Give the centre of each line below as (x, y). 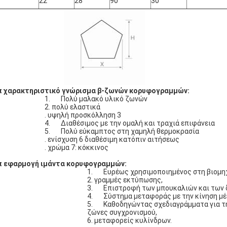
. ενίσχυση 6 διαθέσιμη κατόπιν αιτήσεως (112, 139)
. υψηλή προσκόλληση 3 (83, 115)
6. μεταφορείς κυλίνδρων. (129, 220)
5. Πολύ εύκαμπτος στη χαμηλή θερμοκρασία (122, 131)
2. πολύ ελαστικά (72, 107)
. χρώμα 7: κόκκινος (77, 147)
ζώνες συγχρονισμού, (122, 212)
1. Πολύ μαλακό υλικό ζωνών (96, 99)
